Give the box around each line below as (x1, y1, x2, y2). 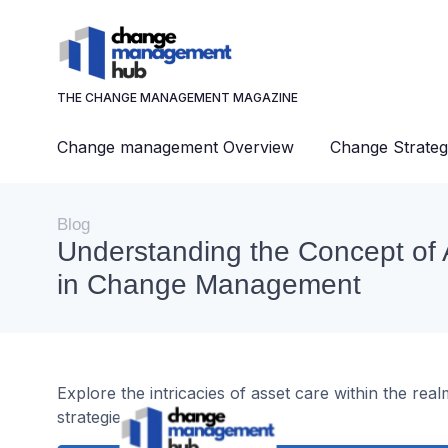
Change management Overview (57, 137, 294, 157)
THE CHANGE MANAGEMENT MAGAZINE (57, 90, 298, 105)
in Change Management (57, 269, 361, 300)
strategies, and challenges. (57, 407, 257, 427)
